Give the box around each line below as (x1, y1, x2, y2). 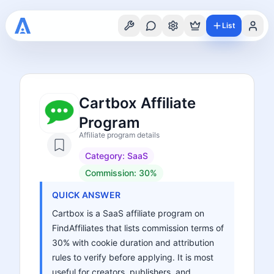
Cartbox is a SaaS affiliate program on (52, 208, 204, 218)
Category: (85, 150, 127, 161)
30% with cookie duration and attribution (52, 237, 214, 248)
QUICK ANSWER (52, 190, 121, 200)
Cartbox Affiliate (79, 94, 196, 112)
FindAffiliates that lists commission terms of (52, 223, 224, 233)
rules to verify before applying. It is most (52, 252, 213, 262)
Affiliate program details (79, 130, 160, 139)
